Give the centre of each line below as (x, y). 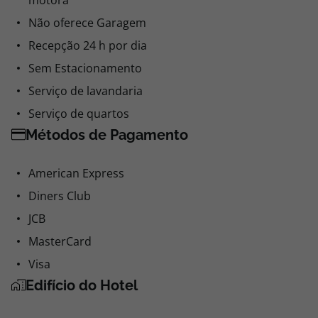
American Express (76, 173)
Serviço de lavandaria (86, 91)
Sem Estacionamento (85, 68)
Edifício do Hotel (82, 285)
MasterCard (60, 241)
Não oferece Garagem (87, 23)
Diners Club (60, 196)
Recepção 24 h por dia (88, 45)
